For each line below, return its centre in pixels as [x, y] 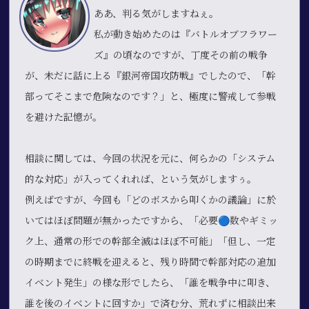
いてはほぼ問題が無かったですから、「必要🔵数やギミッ [152, 220]
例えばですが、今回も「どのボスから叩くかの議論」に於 [151, 200]
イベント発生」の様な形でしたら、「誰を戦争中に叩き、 [150, 282]
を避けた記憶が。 [64, 117]
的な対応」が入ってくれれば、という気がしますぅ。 [141, 179]
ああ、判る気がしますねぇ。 [157, 13]
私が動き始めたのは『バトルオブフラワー [186, 34]
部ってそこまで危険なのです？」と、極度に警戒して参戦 [151, 96]
